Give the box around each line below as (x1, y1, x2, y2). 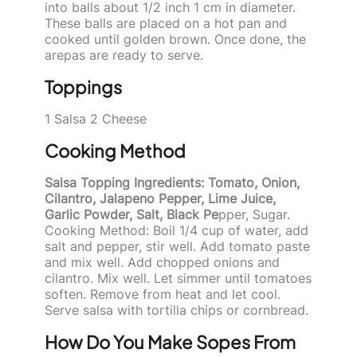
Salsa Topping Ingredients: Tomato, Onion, (45, 174, 300, 190)
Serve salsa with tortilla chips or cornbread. (45, 301, 308, 318)
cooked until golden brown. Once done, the (45, 30, 306, 47)
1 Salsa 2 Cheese (45, 110, 147, 127)
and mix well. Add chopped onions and (45, 253, 280, 270)
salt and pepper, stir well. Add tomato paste (45, 237, 310, 254)
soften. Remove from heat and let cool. (45, 285, 280, 302)
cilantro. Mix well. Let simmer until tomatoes (45, 269, 312, 286)
